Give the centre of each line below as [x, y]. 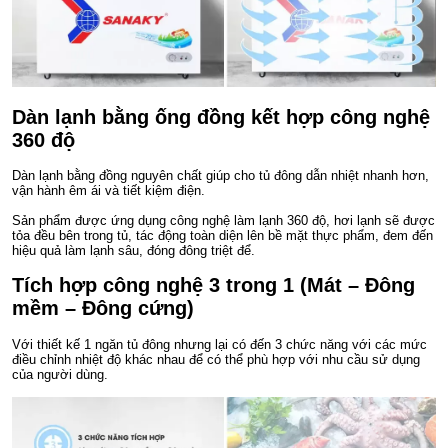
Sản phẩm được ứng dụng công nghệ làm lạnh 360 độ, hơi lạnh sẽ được [223, 221]
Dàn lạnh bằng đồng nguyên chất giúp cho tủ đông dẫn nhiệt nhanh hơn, [220, 176]
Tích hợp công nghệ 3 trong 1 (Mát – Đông [213, 285]
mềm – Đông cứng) [103, 308]
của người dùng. [60, 374]
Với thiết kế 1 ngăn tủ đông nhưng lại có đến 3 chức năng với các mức [219, 344]
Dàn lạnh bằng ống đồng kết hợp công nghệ [221, 117]
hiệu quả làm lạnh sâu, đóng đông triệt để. [133, 251]
